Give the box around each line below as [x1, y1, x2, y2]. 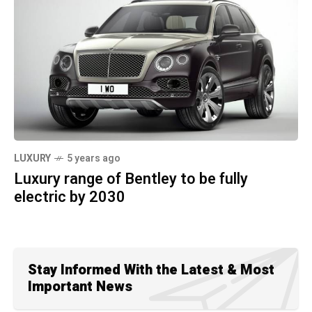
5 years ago [67, 150, 120, 166]
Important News [28, 276, 132, 297]
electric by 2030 [14, 185, 125, 208]
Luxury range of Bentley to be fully [14, 167, 248, 190]
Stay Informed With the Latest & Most [28, 259, 274, 280]
